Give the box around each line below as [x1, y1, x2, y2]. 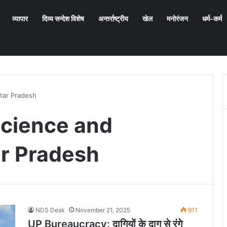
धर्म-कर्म [202, 14, 222, 23]
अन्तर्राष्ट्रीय [98, 14, 128, 23]
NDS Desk [35, 206, 65, 214]
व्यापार [12, 14, 28, 23]
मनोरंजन [167, 14, 188, 23]
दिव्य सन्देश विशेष [42, 14, 84, 23]
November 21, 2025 [75, 206, 130, 214]
